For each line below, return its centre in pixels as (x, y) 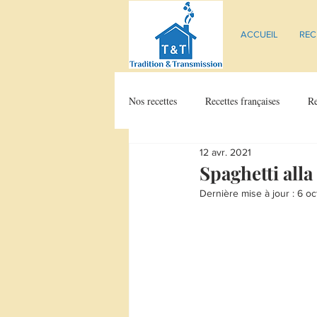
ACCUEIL (259, 34)
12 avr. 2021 (225, 152)
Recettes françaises (242, 100)
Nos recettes (153, 100)
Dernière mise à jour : (248, 193)
